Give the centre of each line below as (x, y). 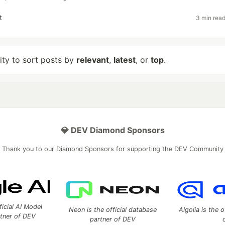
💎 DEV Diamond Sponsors (113, 130)
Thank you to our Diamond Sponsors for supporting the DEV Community (113, 149)
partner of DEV (113, 219)
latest (125, 60)
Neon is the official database (113, 210)
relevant (93, 60)
